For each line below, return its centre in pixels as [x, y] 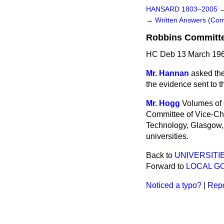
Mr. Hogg [163, 103]
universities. [167, 136]
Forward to [166, 166]
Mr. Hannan [167, 73]
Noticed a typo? [174, 185]
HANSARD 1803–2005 [182, 9]
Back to [160, 155]
